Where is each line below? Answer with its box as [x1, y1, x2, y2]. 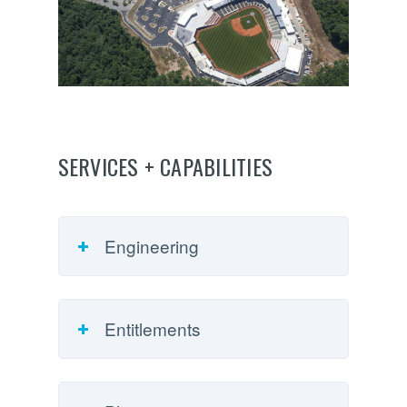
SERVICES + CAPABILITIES [57, 150, 273, 184]
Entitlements [104, 316, 201, 342]
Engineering [104, 233, 199, 259]
